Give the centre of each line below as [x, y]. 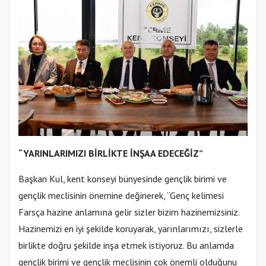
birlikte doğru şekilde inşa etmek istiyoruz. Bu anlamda [126, 245]
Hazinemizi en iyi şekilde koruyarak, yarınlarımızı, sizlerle [131, 228]
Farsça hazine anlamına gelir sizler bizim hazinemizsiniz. [129, 212]
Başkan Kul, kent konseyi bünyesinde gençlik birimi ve [123, 178]
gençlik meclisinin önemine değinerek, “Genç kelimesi [121, 195]
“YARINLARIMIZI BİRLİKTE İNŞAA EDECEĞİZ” [111, 153]
